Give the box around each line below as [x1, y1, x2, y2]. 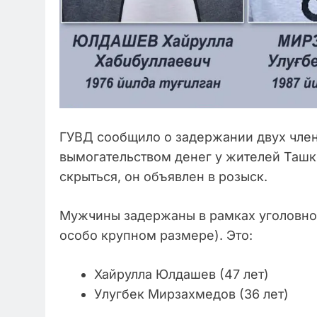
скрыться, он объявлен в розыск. [59, 169, 267, 185]
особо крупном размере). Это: [59, 228, 253, 243]
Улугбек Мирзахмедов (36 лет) [94, 287, 289, 302]
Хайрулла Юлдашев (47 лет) [94, 267, 269, 282]
